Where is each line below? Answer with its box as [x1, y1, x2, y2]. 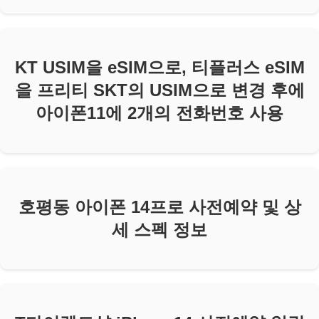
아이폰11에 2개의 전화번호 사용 [36, 103, 283, 122]
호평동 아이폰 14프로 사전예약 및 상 [18, 197, 301, 216]
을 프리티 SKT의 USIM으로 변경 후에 [14, 80, 305, 100]
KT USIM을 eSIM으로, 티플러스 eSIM [14, 57, 305, 77]
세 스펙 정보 [112, 219, 207, 239]
